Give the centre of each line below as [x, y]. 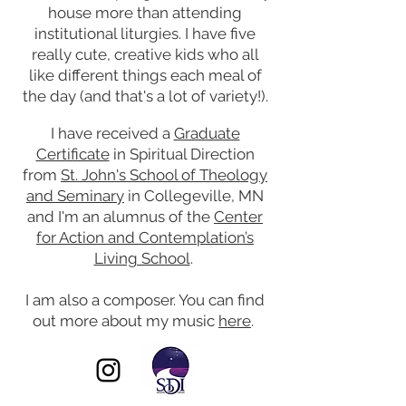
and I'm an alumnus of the [121, 216]
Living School [142, 258]
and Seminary [75, 195]
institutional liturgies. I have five [145, 33]
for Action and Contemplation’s [145, 237]
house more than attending [145, 12]
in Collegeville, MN [194, 195]
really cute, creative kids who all [145, 54]
